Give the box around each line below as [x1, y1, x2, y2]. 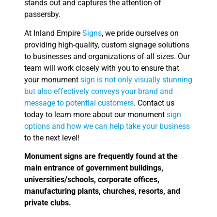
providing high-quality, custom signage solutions [24, 40, 189, 49]
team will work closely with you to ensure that [24, 63, 179, 73]
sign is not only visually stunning [80, 75, 192, 84]
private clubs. [24, 198, 71, 207]
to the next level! [24, 133, 79, 142]
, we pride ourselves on [102, 28, 179, 38]
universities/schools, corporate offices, [24, 174, 159, 184]
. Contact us [134, 98, 174, 108]
